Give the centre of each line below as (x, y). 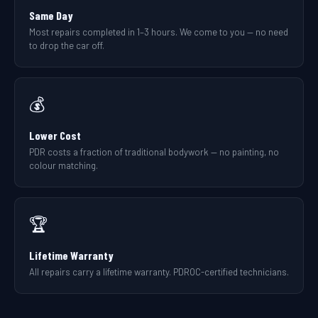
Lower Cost (55, 135)
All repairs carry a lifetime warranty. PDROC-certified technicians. (159, 272)
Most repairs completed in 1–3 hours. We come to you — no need (159, 32)
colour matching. (64, 165)
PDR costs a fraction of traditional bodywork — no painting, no (154, 152)
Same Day (51, 15)
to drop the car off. (67, 45)
